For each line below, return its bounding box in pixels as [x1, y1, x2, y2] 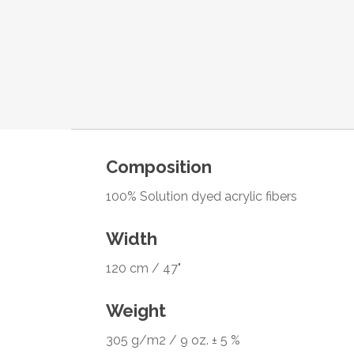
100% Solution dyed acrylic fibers [106, 189, 298, 205]
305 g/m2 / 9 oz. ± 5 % [106, 333, 241, 348]
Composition [106, 156, 213, 178]
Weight [106, 300, 167, 322]
